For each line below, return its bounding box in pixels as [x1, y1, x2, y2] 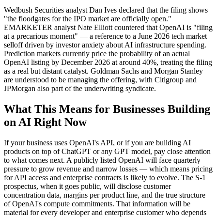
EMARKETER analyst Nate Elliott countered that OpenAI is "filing [4, 23, 213, 31]
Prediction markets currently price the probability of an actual [4, 49, 190, 58]
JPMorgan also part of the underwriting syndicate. [4, 84, 156, 93]
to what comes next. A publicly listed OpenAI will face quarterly [4, 155, 201, 164]
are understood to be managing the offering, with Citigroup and [4, 75, 197, 84]
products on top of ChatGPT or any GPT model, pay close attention [4, 147, 211, 155]
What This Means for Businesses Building [4, 102, 210, 115]
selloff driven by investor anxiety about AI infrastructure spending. [4, 40, 206, 49]
